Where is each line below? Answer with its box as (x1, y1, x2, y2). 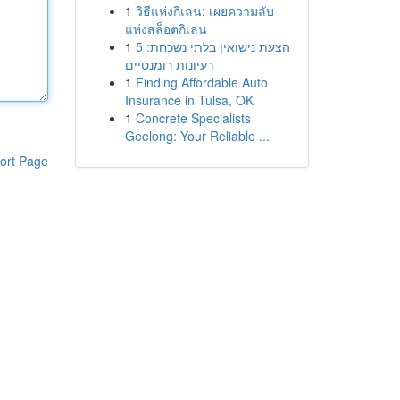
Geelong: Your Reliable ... (124, 127, 270, 145)
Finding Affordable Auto (135, 73, 268, 91)
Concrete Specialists (135, 109, 251, 127)
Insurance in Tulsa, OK (124, 91, 254, 109)
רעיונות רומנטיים (124, 55, 213, 73)
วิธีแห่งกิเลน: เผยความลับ (135, 2, 274, 20)
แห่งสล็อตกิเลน (124, 20, 207, 37)
